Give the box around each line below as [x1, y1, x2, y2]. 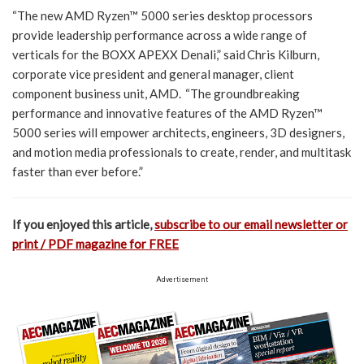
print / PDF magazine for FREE [12, 236, 179, 252]
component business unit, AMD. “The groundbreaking [12, 86, 300, 102]
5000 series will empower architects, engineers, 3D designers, [12, 125, 344, 141]
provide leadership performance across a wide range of [12, 28, 307, 43]
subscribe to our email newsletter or [154, 217, 348, 232]
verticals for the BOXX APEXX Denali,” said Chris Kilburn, [12, 47, 319, 63]
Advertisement [156, 275, 208, 284]
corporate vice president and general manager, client [12, 67, 294, 82]
